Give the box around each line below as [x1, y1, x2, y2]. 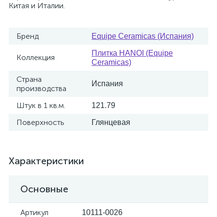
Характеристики [9, 155, 84, 167]
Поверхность [16, 118, 64, 127]
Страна [16, 75, 42, 84]
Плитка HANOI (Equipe [92, 49, 173, 57]
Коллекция [16, 53, 55, 62]
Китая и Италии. [9, 1, 65, 10]
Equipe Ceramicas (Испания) [92, 32, 194, 40]
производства [16, 84, 66, 93]
